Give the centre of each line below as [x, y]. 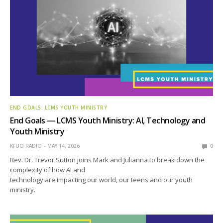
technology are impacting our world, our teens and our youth [102, 180]
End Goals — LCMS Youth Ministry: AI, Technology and [108, 121]
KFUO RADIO [26, 146]
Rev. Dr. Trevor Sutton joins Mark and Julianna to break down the [108, 160]
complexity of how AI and [48, 170]
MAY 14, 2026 [63, 146]
